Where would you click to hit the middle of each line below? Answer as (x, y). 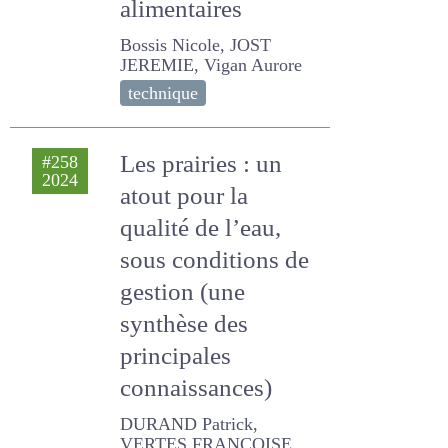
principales (176, 356)
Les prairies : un (198, 164)
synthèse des (189, 324)
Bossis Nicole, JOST (190, 46)
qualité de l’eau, (197, 228)
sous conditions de (218, 260)
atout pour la (186, 196)
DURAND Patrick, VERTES (211, 425)
